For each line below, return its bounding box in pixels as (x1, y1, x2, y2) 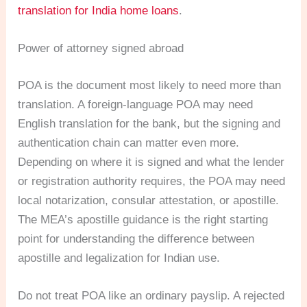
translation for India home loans (18, 3, 180, 17)
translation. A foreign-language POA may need (18, 97, 254, 111)
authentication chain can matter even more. (18, 136, 240, 149)
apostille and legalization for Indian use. (18, 251, 221, 265)
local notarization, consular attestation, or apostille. (18, 193, 280, 207)
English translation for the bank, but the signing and (18, 116, 281, 130)
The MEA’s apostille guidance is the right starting (18, 212, 269, 226)
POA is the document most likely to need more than (18, 78, 282, 92)
